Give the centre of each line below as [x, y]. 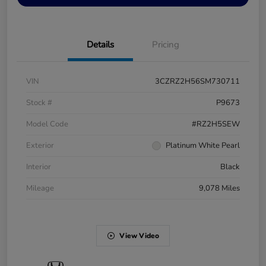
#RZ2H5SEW [216, 124]
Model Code [47, 124]
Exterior [40, 145]
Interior [39, 167]
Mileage [40, 188]
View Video [139, 235]
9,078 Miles [219, 188]
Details [100, 44]
